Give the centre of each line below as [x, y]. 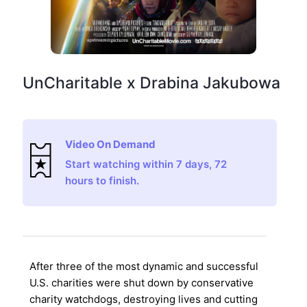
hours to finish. [102, 180]
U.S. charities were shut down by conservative [141, 283]
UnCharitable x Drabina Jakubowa [151, 83]
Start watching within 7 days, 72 [146, 164]
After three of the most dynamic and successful [144, 267]
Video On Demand [111, 144]
